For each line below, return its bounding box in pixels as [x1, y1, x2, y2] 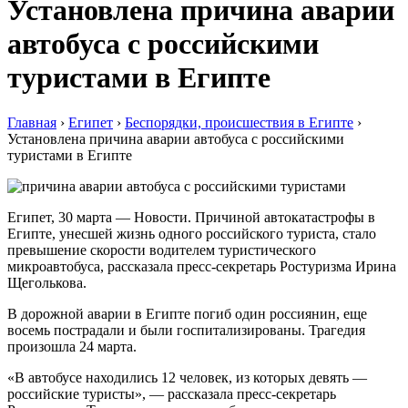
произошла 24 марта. [7, 338, 137, 354]
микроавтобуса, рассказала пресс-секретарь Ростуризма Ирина [7, 258, 396, 274]
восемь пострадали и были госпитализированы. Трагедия [7, 321, 365, 338]
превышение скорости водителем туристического [7, 241, 316, 258]
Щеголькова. [7, 274, 87, 291]
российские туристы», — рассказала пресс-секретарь [7, 385, 336, 402]
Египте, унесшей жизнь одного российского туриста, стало [7, 225, 376, 241]
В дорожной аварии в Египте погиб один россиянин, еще [7, 305, 367, 321]
